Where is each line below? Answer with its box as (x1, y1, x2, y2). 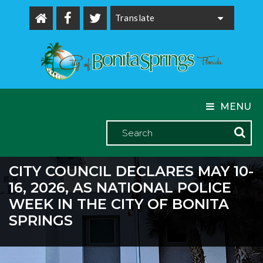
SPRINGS (9, 211, 73, 229)
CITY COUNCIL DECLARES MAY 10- (9, 162, 254, 180)
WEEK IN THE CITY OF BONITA (9, 195, 229, 213)
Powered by (112, 29, 170, 40)
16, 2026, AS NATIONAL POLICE (9, 178, 231, 196)
